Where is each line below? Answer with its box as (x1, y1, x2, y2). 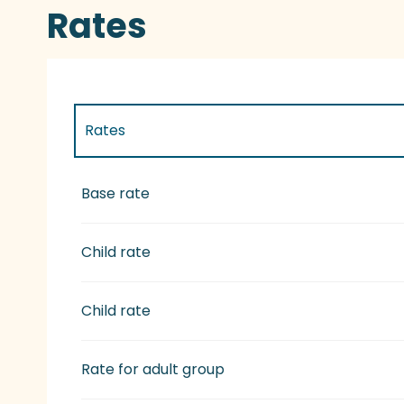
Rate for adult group (81, 359, 225, 381)
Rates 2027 (85, 172, 164, 194)
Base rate (81, 183, 151, 205)
